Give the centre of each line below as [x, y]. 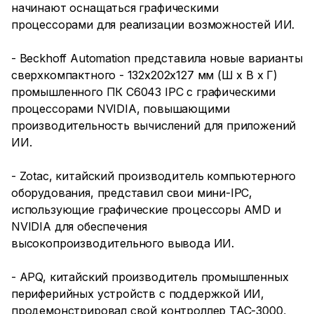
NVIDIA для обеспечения [80, 226]
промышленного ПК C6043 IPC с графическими [143, 92]
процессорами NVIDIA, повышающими [121, 109]
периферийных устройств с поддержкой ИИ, [138, 294]
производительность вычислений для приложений [154, 125]
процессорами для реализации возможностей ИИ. [153, 25]
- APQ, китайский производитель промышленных [150, 277]
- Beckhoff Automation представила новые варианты [157, 58]
